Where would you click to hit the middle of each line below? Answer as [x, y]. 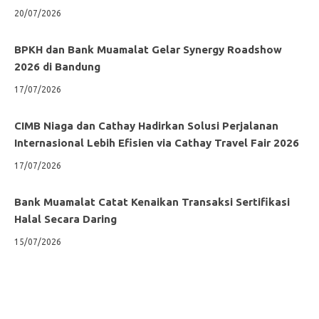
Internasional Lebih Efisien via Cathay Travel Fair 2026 [157, 142]
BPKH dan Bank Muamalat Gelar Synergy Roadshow [148, 49]
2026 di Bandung [60, 66]
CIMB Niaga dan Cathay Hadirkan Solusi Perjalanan [146, 125]
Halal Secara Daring [66, 219]
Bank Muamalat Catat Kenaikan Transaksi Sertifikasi [152, 202]
